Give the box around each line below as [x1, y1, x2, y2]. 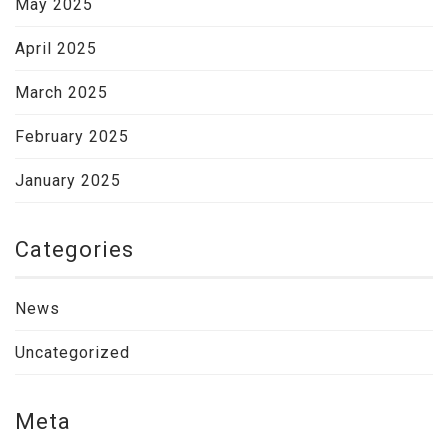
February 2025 [15, 127, 129, 146]
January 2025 [15, 171, 121, 190]
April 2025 [15, 39, 97, 58]
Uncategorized [15, 343, 130, 362]
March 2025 [15, 83, 108, 102]
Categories [15, 237, 134, 262]
